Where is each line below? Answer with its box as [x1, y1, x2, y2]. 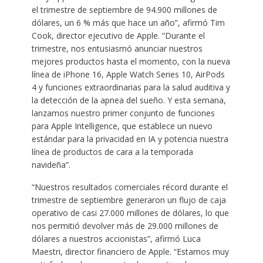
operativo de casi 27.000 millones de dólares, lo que [31, 207, 229, 219]
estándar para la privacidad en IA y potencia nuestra [31, 133, 228, 145]
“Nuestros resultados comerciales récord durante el [31, 181, 228, 193]
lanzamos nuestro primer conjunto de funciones [31, 107, 215, 119]
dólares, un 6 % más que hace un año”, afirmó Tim [31, 17, 225, 29]
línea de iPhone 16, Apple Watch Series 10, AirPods [31, 69, 225, 80]
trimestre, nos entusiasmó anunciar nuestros [31, 43, 203, 55]
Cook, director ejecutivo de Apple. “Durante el [31, 30, 205, 42]
